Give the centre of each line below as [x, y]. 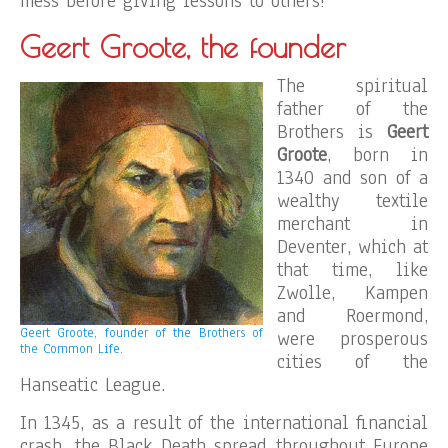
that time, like [352, 270]
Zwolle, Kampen [352, 293]
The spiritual [352, 86]
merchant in [352, 224]
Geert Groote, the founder [183, 46]
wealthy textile [352, 201]
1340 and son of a [352, 178]
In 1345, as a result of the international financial [224, 423]
